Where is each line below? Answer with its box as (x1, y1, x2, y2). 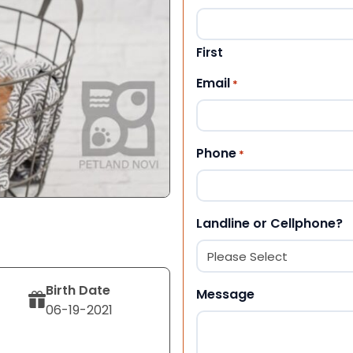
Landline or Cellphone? (196, 214, 343, 232)
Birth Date (46, 281, 111, 299)
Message (196, 284, 255, 303)
